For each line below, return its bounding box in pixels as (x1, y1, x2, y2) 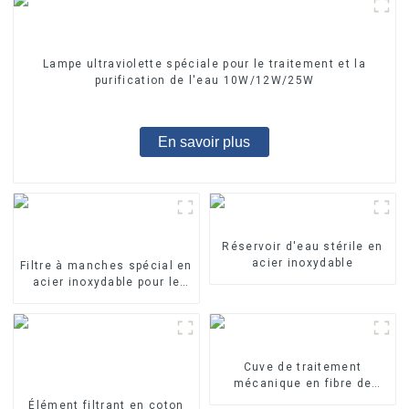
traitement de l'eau (47, 291, 166, 305)
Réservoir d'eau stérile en (222, 239, 383, 253)
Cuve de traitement (243, 360, 362, 373)
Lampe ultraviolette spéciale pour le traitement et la (43, 57, 366, 70)
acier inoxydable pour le (32, 275, 181, 288)
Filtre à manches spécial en (20, 258, 193, 272)
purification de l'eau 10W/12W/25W (94, 73, 315, 87)
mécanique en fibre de (233, 376, 372, 390)
